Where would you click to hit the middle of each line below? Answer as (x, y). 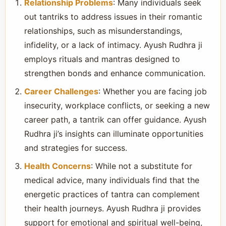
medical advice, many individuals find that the (112, 180)
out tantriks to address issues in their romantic (113, 17)
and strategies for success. (76, 148)
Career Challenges (61, 91)
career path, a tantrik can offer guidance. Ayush (115, 120)
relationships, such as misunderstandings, (103, 31)
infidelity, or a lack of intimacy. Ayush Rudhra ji (113, 45)
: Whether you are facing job (153, 91)
